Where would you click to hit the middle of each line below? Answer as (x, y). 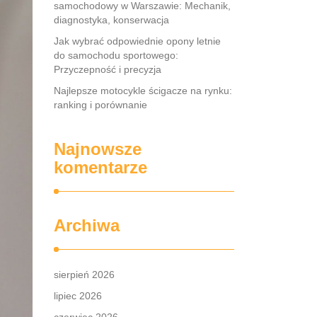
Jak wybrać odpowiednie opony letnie (137, 41)
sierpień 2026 (84, 275)
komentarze (100, 167)
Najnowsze (98, 149)
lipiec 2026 (78, 296)
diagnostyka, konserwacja (111, 20)
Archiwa (87, 225)
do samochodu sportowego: (116, 55)
